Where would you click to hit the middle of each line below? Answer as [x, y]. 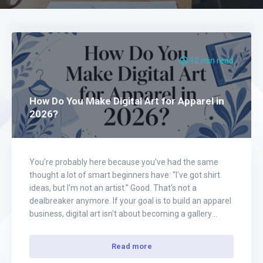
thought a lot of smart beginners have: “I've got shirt [125, 175]
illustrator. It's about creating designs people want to [125, 227]
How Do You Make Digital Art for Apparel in [127, 101]
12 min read [211, 60]
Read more [131, 246]
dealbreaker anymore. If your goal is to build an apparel [130, 201]
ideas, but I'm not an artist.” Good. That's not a [113, 188]
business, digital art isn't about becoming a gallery [121, 214]
